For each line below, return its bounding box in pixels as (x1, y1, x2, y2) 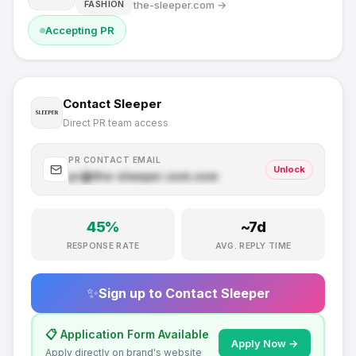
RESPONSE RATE (66, 241, 140, 251)
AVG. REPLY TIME (215, 241, 292, 251)
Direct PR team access (63, 117, 168, 129)
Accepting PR (45, 24, 114, 37)
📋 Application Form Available (45, 327, 209, 341)
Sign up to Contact (98, 285, 221, 301)
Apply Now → (231, 336, 298, 350)
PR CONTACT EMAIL (68, 155, 161, 164)
